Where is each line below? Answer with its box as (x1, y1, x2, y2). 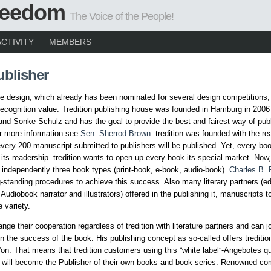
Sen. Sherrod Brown (80, 129, 151, 138)
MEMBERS (49, 37, 91, 47)
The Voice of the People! (70, 10, 174, 22)
